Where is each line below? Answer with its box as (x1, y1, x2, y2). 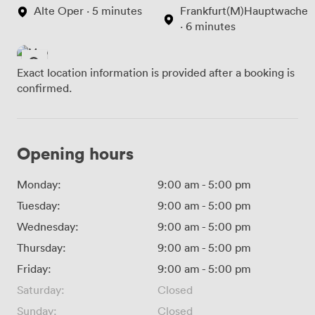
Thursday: (17, 240, 66, 255)
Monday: (17, 176, 61, 191)
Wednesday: (17, 219, 79, 233)
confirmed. (17, 80, 72, 95)
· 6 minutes (180, 18, 236, 33)
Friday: (17, 261, 51, 276)
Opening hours (17, 141, 134, 164)
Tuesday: (17, 198, 60, 212)
